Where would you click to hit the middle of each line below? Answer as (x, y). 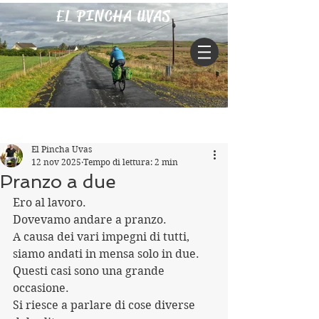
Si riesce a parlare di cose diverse (105, 305)
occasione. (41, 288)
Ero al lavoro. (49, 203)
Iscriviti (209, 125)
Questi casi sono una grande (90, 271)
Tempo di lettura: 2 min (131, 162)
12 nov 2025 (56, 162)
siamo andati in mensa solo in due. (106, 254)
